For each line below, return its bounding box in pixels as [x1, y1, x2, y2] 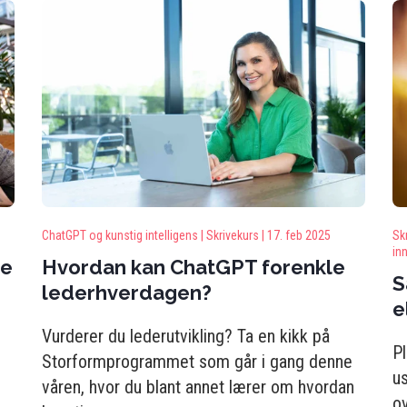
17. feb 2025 [267, 228, 331, 243]
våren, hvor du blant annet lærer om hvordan [42, 376, 354, 398]
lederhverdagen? [42, 281, 212, 304]
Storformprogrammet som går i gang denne [42, 351, 352, 372]
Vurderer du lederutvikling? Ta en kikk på [42, 325, 330, 347]
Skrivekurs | [206, 228, 264, 243]
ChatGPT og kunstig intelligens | [42, 228, 203, 243]
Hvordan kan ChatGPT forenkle [42, 255, 345, 279]
